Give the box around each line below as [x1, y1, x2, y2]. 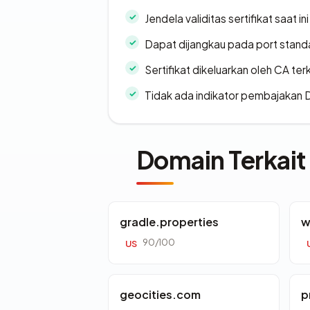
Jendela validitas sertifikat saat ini [145, 12, 309, 26]
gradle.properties [120, 215, 219, 230]
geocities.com [120, 287, 201, 302]
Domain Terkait [136, 144, 306, 176]
